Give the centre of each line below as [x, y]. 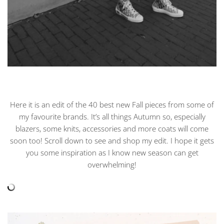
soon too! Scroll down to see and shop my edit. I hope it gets [112, 140]
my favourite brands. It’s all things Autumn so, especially [112, 116]
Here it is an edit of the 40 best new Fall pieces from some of [112, 104]
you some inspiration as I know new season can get [112, 152]
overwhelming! [112, 164]
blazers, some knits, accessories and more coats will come [112, 128]
